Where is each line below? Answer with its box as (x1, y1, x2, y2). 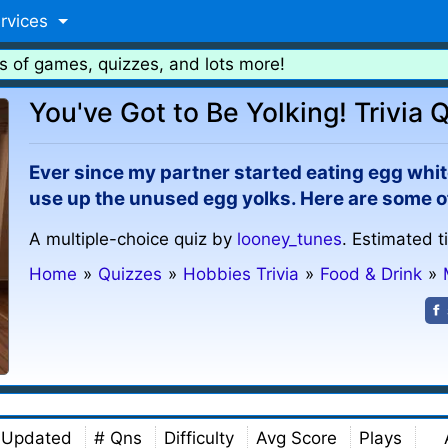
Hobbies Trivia (183, 264, 300, 284)
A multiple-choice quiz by (29, 229, 238, 249)
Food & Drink (320, 264, 423, 284)
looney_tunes (237, 229, 343, 249)
